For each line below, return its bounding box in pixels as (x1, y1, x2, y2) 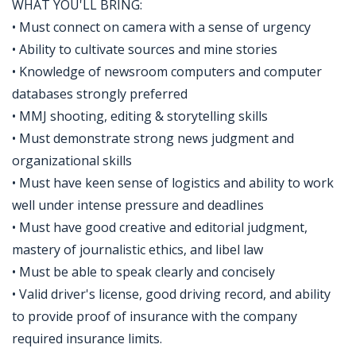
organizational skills (12, 152, 132, 169)
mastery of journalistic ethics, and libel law (12, 241, 263, 258)
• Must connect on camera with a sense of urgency (12, 18, 311, 36)
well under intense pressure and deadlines (12, 196, 264, 214)
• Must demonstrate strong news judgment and (12, 130, 294, 147)
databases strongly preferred (12, 85, 188, 103)
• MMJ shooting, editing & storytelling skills (12, 107, 268, 125)
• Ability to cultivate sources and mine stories (12, 41, 277, 58)
